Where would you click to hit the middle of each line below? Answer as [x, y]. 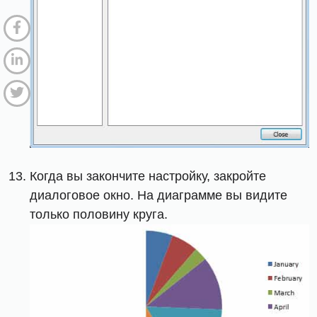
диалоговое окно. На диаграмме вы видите [159, 196]
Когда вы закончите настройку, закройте [148, 177]
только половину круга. [99, 215]
